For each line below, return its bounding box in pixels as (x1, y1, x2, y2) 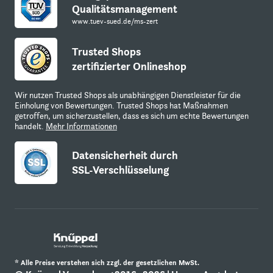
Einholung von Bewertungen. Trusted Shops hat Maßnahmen (15, 100, 228, 111)
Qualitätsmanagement (72, 2, 177, 16)
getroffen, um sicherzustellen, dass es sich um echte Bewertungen (15, 110, 249, 121)
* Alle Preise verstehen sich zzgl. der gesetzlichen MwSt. (15, 258, 199, 268)
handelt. (15, 121, 46, 132)
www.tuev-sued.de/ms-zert (72, 16, 158, 26)
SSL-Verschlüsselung (72, 163, 169, 177)
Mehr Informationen (46, 121, 117, 132)
